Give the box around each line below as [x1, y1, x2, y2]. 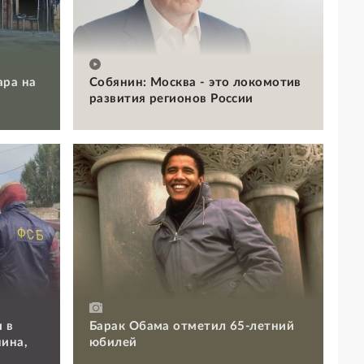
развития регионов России [89, 92, 253, 105]
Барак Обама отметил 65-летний [89, 319, 295, 332]
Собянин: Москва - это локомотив [89, 76, 301, 89]
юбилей [89, 336, 137, 349]
